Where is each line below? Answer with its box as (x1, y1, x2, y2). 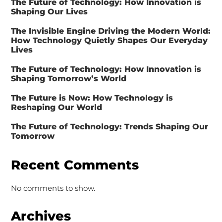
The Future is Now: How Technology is (10, 93, 173, 103)
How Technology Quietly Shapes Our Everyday (10, 35, 208, 45)
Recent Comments (10, 157, 139, 173)
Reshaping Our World (10, 102, 102, 112)
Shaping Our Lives (10, 6, 88, 16)
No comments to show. (10, 183, 95, 193)
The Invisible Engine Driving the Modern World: (10, 26, 211, 36)
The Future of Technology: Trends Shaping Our (10, 121, 208, 131)
